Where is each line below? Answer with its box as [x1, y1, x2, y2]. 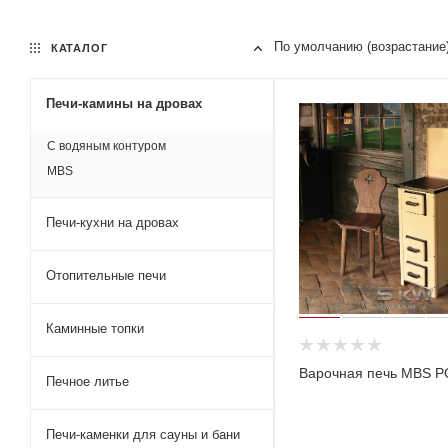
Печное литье [46, 373, 129, 389]
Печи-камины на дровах [46, 95, 202, 111]
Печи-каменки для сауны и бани [46, 426, 240, 442]
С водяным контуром [47, 138, 166, 153]
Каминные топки [46, 320, 144, 336]
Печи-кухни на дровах [46, 214, 179, 230]
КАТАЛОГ [47, 41, 108, 54]
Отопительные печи [46, 267, 166, 283]
